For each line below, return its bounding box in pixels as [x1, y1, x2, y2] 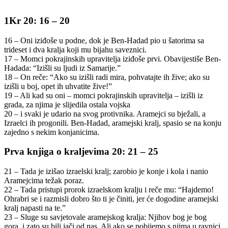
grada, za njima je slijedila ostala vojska [4, 100, 130, 109]
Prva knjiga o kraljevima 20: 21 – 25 [4, 146, 158, 157]
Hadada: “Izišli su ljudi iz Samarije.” [4, 63, 121, 72]
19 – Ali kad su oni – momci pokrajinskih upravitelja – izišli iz [4, 91, 203, 100]
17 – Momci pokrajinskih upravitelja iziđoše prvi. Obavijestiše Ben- [4, 54, 221, 63]
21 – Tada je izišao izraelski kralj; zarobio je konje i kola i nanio [4, 166, 208, 176]
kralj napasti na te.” [4, 203, 66, 212]
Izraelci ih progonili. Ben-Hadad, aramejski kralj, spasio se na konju [4, 118, 221, 127]
